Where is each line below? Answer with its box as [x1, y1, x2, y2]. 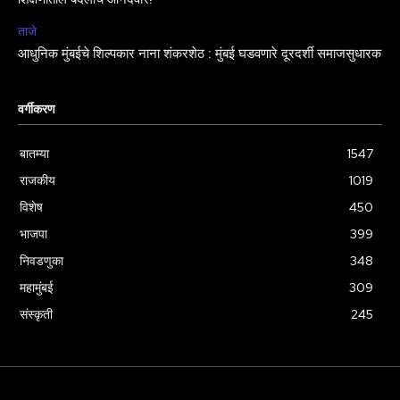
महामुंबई [20, 279, 54, 296]
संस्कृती [20, 305, 53, 322]
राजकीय [20, 171, 55, 188]
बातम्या [20, 145, 49, 162]
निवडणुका [20, 252, 63, 269]
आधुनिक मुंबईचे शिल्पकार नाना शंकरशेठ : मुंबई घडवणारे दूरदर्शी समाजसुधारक [18, 46, 381, 62]
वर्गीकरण [18, 103, 55, 116]
